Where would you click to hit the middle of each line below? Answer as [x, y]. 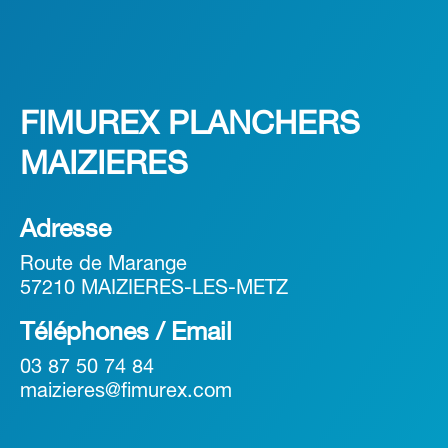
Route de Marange [103, 265]
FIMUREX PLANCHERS [190, 126]
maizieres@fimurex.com [126, 392]
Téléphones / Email [126, 334]
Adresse [65, 231]
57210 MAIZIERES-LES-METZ [154, 289]
